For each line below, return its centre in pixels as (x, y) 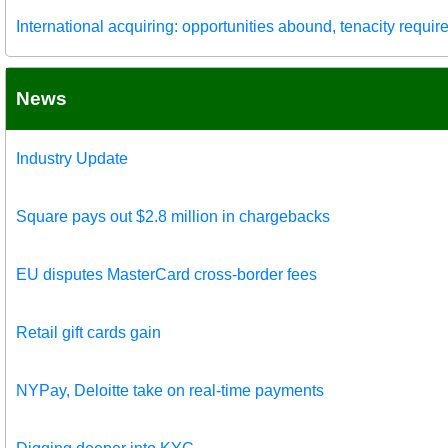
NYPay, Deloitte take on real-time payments (170, 391)
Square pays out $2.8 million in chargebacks (173, 217)
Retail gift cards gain (88, 333)
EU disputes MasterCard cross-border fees (166, 275)
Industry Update (72, 159)
